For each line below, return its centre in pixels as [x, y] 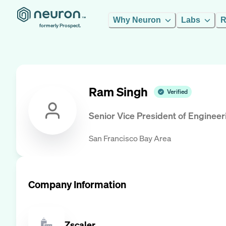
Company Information [77, 184]
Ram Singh [118, 92]
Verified [177, 92]
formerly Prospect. [60, 25]
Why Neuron [137, 20]
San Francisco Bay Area [130, 138]
